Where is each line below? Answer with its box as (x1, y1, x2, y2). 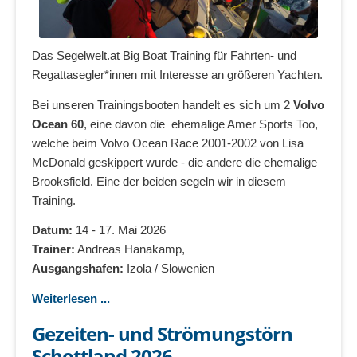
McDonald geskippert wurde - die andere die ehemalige (32, 155, 317, 169)
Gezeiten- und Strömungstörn (32, 320, 292, 347)
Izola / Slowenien (127, 261, 214, 276)
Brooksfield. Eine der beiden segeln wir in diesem (32, 174, 286, 188)
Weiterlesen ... (32, 291, 110, 305)
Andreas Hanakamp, (75, 242, 185, 257)
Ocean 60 (32, 116, 84, 131)
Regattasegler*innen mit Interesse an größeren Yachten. (32, 68, 323, 82)
